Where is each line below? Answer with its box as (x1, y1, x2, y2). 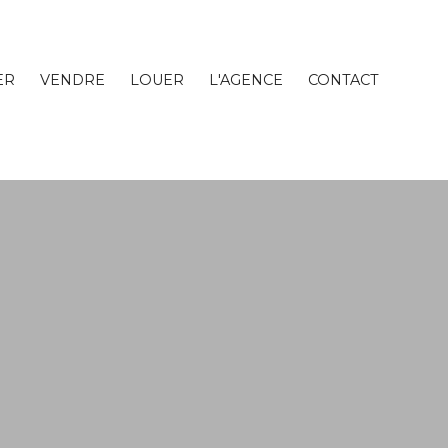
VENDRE (39, 70, 105, 89)
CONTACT (307, 70, 379, 89)
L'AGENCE (208, 70, 283, 89)
